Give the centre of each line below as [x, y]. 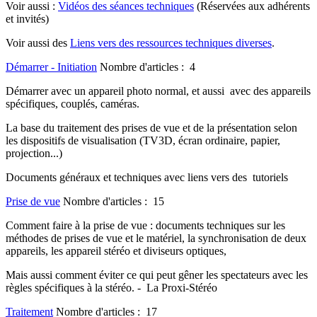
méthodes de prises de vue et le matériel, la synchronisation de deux [156, 238]
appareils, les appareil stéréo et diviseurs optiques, [117, 251]
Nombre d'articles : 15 [114, 201]
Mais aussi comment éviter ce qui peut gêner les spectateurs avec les [157, 275]
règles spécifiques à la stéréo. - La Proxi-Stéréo [111, 288]
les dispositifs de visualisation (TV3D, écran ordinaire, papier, [143, 140]
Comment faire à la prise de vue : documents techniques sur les [145, 225]
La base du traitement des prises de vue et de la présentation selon [151, 128]
